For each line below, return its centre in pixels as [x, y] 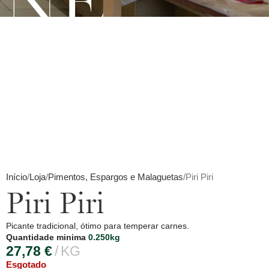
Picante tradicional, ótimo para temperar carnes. [97, 226]
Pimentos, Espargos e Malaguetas [115, 177]
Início [16, 177]
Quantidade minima [47, 237]
